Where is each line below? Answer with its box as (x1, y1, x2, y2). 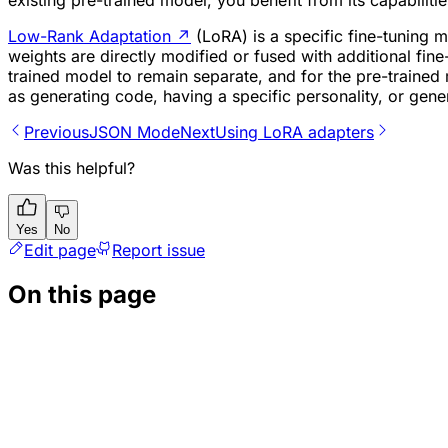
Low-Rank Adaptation (8, 26, 171, 47)
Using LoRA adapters (215, 122, 374, 143)
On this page (8, 280, 156, 310)
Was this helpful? (8, 158, 135, 179)
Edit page (24, 240, 96, 261)
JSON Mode (89, 122, 180, 143)
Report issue (112, 240, 205, 261)
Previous (24, 122, 89, 143)
